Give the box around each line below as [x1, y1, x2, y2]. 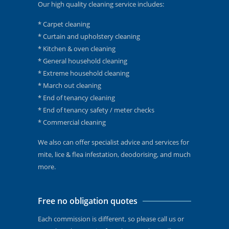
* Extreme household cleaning [38, 68, 129, 78]
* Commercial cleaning [38, 118, 106, 127]
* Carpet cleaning [38, 19, 90, 29]
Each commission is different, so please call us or [38, 214, 184, 223]
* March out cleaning [38, 81, 101, 90]
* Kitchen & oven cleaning [38, 44, 116, 53]
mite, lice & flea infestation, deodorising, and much [38, 150, 191, 159]
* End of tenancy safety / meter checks [38, 105, 154, 114]
